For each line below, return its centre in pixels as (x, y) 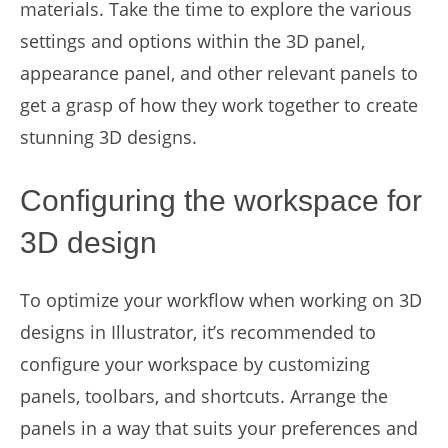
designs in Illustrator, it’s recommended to (198, 332)
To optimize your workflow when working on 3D (221, 300)
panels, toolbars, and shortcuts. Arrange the (204, 396)
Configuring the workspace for (221, 200)
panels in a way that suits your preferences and (219, 428)
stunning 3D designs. (108, 137)
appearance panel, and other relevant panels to (219, 73)
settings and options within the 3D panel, (192, 41)
